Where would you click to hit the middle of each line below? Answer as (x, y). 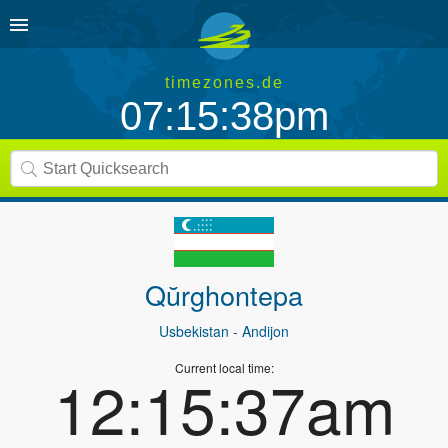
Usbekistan (194, 330)
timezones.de (224, 82)
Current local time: (224, 367)
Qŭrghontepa (224, 294)
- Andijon (259, 330)
